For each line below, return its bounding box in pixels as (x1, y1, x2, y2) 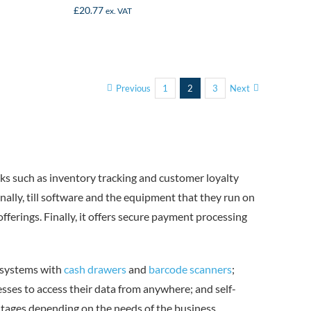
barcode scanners (148, 262, 232, 276)
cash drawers (63, 262, 126, 276)
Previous (116, 83, 151, 94)
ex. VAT (106, 6, 132, 16)
